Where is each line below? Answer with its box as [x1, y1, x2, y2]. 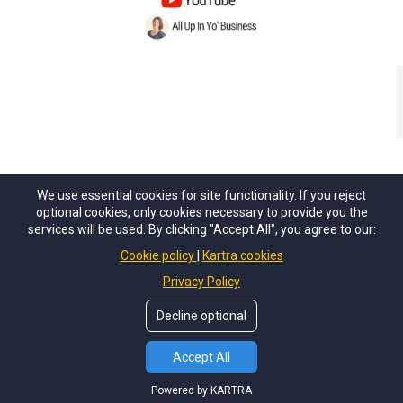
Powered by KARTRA [151, 384, 252, 397]
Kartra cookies [201, 248, 283, 263]
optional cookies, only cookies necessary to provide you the [35, 205, 368, 219]
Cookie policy [120, 248, 197, 263]
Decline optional [157, 309, 246, 323]
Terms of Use [210, 285, 296, 303]
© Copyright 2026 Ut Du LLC [106, 330, 297, 349]
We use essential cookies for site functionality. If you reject [37, 188, 366, 202]
